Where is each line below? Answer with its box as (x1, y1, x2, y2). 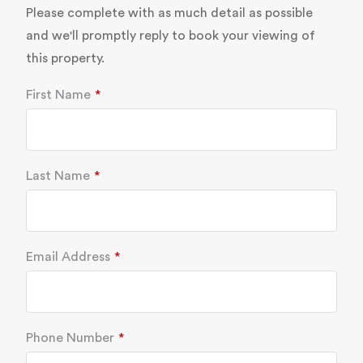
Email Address (26, 250, 110, 264)
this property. (26, 52, 105, 66)
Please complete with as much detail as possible (26, 6, 313, 20)
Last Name (26, 169, 90, 183)
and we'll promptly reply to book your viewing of (26, 29, 315, 43)
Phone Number (26, 331, 114, 345)
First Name (26, 88, 91, 102)
